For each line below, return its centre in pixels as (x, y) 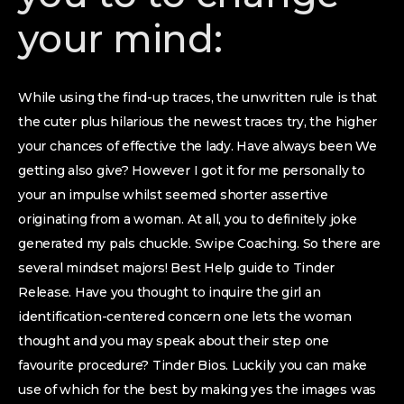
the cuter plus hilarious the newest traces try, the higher (198, 122)
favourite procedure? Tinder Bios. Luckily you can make (193, 365)
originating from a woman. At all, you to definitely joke (188, 219)
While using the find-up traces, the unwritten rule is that (198, 97)
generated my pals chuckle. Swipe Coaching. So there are (199, 243)
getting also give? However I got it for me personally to (192, 170)
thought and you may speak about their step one (174, 341)
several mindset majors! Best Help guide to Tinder (177, 268)
